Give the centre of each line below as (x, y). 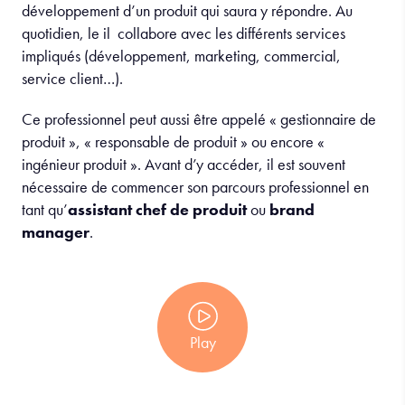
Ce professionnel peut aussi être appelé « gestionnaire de (199, 119)
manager (56, 232)
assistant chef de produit (157, 209)
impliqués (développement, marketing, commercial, (181, 56)
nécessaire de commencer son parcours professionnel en (195, 187)
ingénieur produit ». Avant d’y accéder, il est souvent (184, 164)
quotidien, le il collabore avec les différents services (184, 33)
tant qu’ (45, 209)
